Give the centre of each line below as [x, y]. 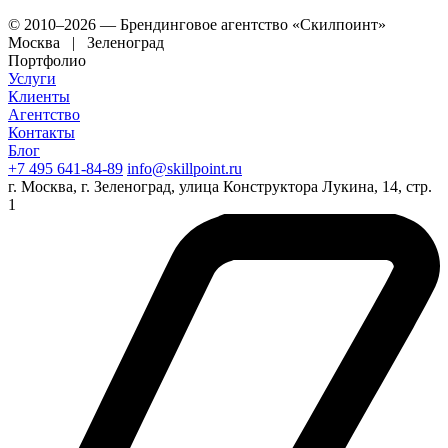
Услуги [32, 79]
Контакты [41, 133]
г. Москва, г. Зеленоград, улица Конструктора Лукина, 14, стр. [220, 187]
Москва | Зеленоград [86, 43]
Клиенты [39, 97]
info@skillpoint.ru [184, 169]
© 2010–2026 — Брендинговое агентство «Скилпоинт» [197, 25]
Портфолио [47, 61]
